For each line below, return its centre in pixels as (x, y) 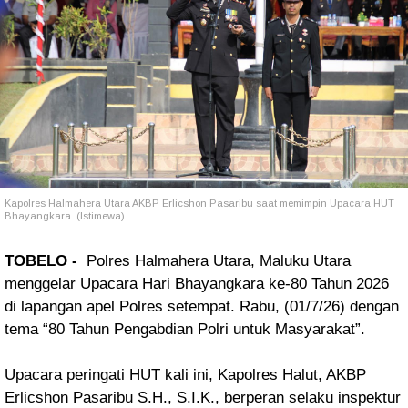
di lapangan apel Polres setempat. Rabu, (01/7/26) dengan (202, 306)
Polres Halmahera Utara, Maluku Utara (219, 261)
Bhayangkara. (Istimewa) (66, 216)
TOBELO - (46, 261)
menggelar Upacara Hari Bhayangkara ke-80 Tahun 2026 (197, 284)
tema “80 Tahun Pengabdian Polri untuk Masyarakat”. (185, 329)
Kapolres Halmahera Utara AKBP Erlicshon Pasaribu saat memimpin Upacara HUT (199, 203)
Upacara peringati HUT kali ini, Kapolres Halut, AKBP (185, 375)
